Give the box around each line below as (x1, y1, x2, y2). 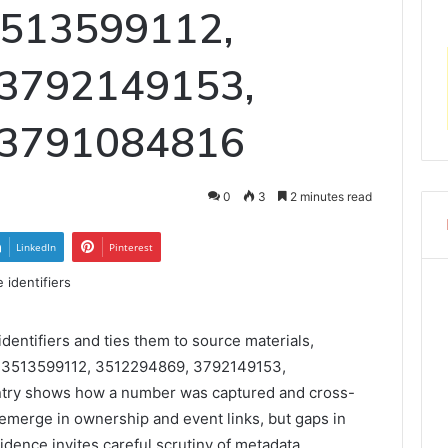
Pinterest (109, 240, 153, 255)
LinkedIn (16, 240, 56, 255)
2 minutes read (286, 189, 372, 204)
